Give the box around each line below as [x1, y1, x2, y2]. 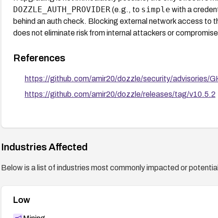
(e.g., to [110, 5, 141, 14]
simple [141, 4, 170, 14]
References [13, 52, 65, 63]
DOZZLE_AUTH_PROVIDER [13, 4, 110, 14]
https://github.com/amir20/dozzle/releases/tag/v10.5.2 [24, 90, 216, 98]
